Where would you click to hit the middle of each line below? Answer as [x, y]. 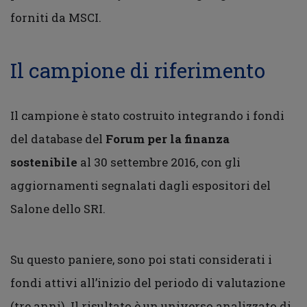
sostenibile [44, 162]
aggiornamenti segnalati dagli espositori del [140, 185]
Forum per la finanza [168, 138]
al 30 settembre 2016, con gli [159, 162]
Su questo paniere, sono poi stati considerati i [141, 259]
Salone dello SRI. [58, 208]
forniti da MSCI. [56, 17]
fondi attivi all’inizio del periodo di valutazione [148, 282]
